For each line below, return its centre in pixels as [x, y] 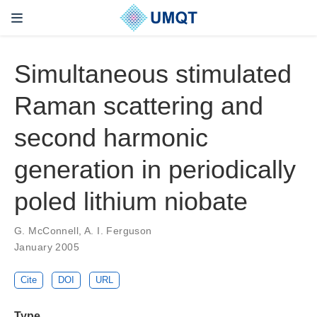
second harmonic [111, 138]
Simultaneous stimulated [153, 74]
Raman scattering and [139, 106]
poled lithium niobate [131, 202]
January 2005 [47, 247]
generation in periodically [155, 170]
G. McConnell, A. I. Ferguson [83, 231]
